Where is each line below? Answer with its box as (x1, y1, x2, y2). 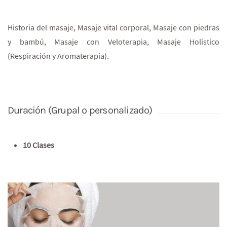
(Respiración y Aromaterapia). (8, 50, 109, 61)
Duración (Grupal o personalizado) (8, 104, 153, 116)
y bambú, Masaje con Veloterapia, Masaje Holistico (8, 36, 219, 47)
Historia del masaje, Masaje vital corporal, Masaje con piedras (8, 22, 219, 32)
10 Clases (23, 139, 54, 150)
